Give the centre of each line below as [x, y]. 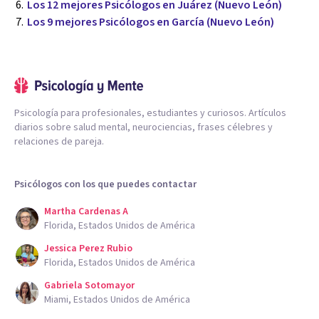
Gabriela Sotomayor [89, 286]
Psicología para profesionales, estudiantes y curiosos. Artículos [150, 114]
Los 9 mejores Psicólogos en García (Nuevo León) [151, 22]
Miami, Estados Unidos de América [117, 300]
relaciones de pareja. [59, 142]
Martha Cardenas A [86, 212]
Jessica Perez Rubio [88, 249]
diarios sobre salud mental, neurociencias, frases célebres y [143, 128]
